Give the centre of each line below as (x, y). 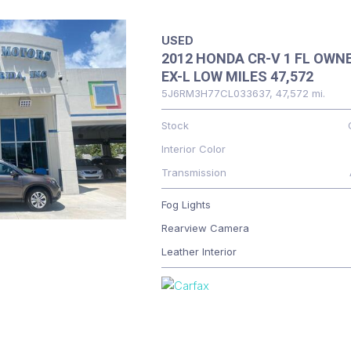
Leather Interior (199, 251)
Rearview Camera (205, 228)
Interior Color (193, 149)
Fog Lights (186, 204)
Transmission (194, 172)
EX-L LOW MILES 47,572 (237, 76)
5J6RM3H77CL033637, (217, 93)
